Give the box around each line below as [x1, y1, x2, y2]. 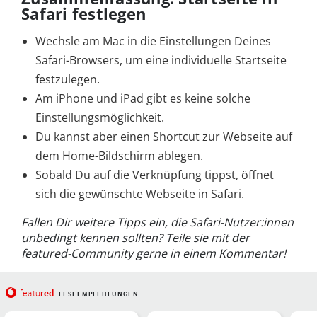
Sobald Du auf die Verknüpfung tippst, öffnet [35, 167, 274, 183]
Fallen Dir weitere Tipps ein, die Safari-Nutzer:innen [21, 214, 294, 231]
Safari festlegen [21, 3, 146, 25]
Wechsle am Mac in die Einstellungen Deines [35, 33, 271, 50]
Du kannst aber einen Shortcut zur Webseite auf [35, 129, 292, 145]
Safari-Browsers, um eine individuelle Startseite [35, 52, 287, 69]
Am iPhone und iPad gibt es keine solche [35, 91, 250, 107]
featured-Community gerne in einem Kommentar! [21, 246, 286, 262]
